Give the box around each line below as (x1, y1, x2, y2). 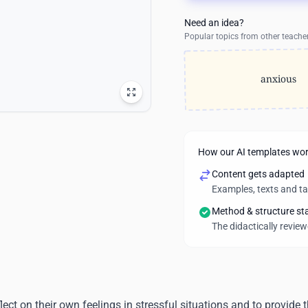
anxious (260, 71, 297, 86)
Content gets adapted (212, 168, 305, 179)
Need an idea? (184, 17, 244, 28)
